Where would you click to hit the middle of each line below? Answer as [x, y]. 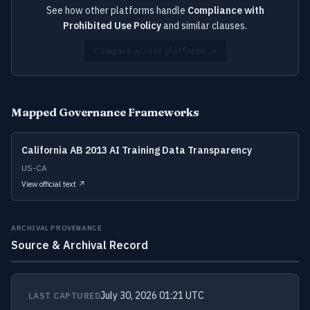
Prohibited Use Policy [112, 26]
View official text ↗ [54, 184]
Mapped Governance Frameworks [105, 112]
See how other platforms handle [117, 10]
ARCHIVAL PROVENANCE [57, 228]
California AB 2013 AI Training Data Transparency [137, 150]
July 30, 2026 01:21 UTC [153, 295]
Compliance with [226, 10]
